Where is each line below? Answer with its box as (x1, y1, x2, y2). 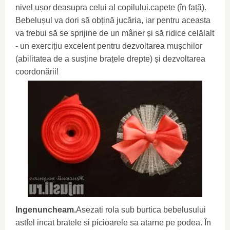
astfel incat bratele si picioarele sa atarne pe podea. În (15, 218, 211, 227)
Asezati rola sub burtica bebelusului (76, 205, 206, 214)
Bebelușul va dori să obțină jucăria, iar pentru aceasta (15, 15, 210, 25)
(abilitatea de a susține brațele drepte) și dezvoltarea (15, 54, 205, 63)
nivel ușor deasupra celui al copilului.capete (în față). (15, 3, 206, 12)
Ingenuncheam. (15, 205, 76, 214)
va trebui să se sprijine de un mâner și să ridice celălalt (15, 28, 214, 37)
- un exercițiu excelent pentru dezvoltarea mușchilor (15, 41, 202, 50)
